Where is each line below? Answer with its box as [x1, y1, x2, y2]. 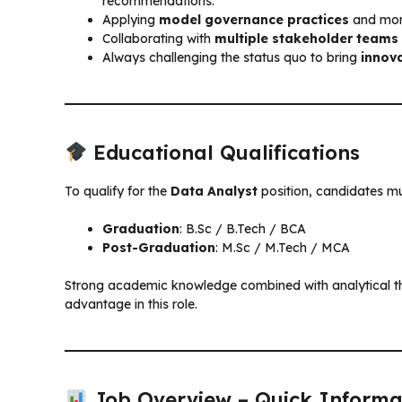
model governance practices [159, 11, 349, 28]
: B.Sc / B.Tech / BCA [179, 220, 306, 237]
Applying [102, 11, 159, 28]
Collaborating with [102, 30, 214, 47]
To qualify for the [65, 182, 170, 199]
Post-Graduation [102, 239, 215, 256]
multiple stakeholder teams [214, 30, 398, 47]
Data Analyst [170, 182, 258, 199]
